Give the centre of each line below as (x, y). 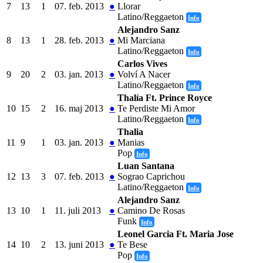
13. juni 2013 (79, 244)
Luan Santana (146, 166)
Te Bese (132, 244)
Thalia (130, 131)
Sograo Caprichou (151, 176)
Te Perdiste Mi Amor (156, 108)
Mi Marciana (141, 40)
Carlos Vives (142, 63)
